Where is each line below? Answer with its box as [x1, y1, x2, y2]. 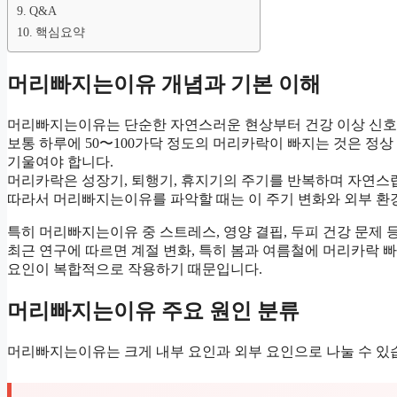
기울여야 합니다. [7, 154, 113, 170]
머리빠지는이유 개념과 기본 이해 [7, 73, 321, 97]
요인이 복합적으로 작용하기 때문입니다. [7, 261, 262, 277]
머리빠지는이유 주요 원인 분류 [7, 300, 300, 323]
